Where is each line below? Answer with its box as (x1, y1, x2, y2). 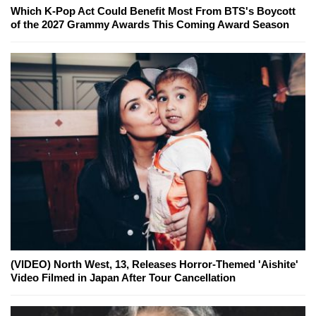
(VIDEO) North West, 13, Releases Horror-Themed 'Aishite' (11, 258, 298, 271)
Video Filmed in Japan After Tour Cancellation (11, 272, 236, 284)
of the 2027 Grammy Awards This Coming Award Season (11, 18, 289, 30)
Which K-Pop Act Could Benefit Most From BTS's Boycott (11, 4, 296, 17)
